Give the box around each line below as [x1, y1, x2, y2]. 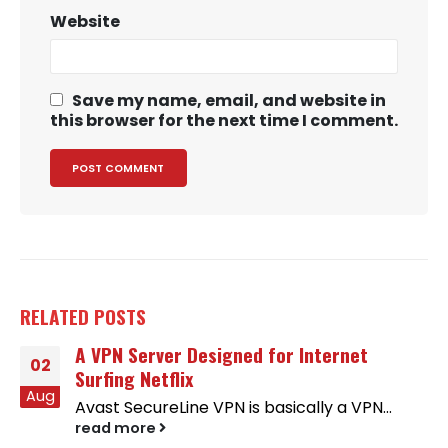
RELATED [20, 302, 94, 332]
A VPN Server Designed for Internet [75, 340, 368, 370]
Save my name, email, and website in [72, 89, 386, 113]
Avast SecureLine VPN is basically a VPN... [75, 396, 392, 420]
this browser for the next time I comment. [50, 109, 398, 133]
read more [75, 418, 159, 439]
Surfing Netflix [75, 364, 193, 394]
